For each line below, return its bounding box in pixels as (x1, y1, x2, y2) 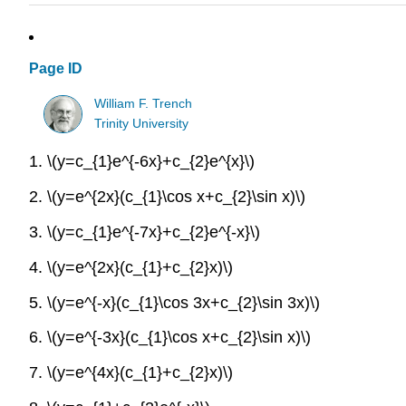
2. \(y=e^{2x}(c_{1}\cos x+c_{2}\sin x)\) (29, 188, 305, 207)
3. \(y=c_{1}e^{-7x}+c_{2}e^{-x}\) (29, 222, 260, 241)
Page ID (29, 61, 82, 77)
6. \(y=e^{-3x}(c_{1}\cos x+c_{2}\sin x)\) (29, 328, 311, 347)
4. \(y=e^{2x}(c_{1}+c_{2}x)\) (29, 257, 233, 276)
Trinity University (94, 116, 189, 130)
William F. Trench (94, 96, 193, 111)
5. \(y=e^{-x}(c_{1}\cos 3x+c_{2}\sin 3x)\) (29, 293, 320, 312)
